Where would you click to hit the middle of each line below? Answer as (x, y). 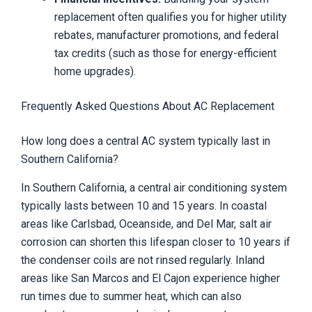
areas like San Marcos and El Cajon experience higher (150, 279)
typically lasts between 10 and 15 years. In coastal (144, 206)
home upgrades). (95, 72)
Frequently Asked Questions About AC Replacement (148, 107)
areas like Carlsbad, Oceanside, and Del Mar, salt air (146, 224)
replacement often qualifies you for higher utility (171, 17)
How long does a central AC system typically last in (146, 141)
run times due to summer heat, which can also (131, 297)
